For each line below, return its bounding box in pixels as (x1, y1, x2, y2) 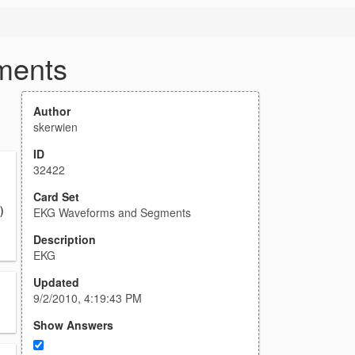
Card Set (33, 189, 79, 204)
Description (33, 231, 96, 247)
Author (33, 103, 71, 119)
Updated (33, 274, 79, 290)
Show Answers (33, 317, 113, 333)
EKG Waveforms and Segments (33, 204, 191, 220)
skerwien (33, 119, 78, 135)
